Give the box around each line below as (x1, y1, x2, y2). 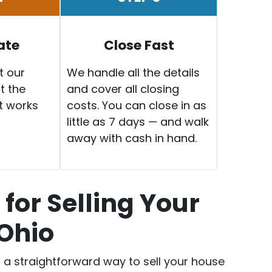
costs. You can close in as (67, 97, 207, 113)
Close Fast (103, 35, 174, 55)
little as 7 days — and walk (67, 114, 209, 129)
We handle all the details (67, 64, 200, 80)
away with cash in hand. (67, 130, 197, 146)
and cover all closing (67, 81, 180, 97)
